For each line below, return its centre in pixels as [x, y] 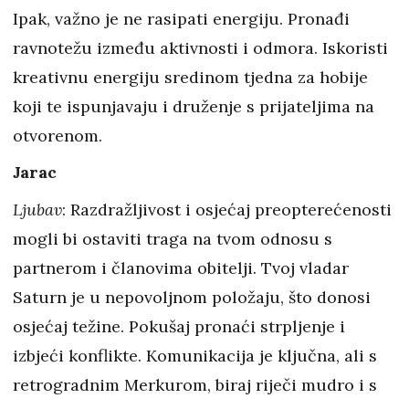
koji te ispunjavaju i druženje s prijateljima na [194, 106]
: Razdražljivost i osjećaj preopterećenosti [227, 210]
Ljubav [37, 210]
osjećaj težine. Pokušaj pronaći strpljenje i [179, 326]
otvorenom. [58, 136]
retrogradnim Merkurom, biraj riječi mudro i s [195, 385]
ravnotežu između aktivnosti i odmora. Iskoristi [200, 48]
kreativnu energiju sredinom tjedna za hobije [190, 77]
